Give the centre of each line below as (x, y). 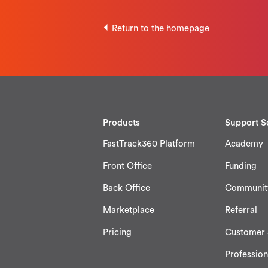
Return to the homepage (161, 29)
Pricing (117, 233)
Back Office (127, 188)
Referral (241, 211)
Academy (244, 144)
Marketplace (129, 211)
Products (121, 123)
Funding (241, 166)
